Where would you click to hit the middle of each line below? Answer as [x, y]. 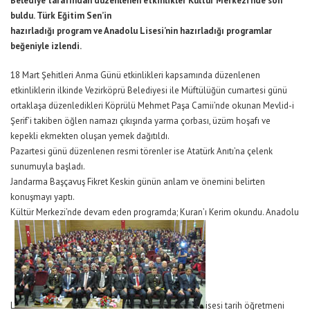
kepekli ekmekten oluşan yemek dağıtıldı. [90, 136]
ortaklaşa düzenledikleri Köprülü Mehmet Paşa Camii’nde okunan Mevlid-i [152, 106]
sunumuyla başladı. [48, 167]
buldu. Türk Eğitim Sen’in [61, 16]
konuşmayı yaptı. [43, 197]
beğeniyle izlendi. [46, 46]
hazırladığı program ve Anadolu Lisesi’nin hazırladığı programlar [141, 31]
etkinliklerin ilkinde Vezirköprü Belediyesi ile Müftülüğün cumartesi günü [149, 91]
